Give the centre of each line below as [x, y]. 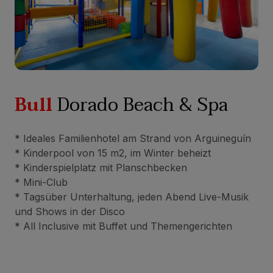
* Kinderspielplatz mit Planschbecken [101, 168]
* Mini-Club [41, 183]
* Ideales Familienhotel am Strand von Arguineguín [133, 139]
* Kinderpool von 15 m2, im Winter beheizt [113, 153]
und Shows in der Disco [70, 212]
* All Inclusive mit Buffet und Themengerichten [123, 226]
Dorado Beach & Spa [140, 105]
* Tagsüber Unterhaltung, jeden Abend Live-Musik [132, 197]
